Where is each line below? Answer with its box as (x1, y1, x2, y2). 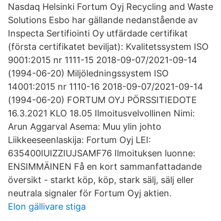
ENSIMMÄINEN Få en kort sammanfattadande (8, 161, 202, 172)
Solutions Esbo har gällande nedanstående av (8, 15, 198, 25)
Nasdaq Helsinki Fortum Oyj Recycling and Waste (8, 1, 213, 12)
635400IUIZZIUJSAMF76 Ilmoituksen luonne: (8, 148, 195, 158)
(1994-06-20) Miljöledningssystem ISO (8, 68, 169, 78)
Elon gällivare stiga (8, 201, 86, 212)
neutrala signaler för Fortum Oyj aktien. (8, 188, 172, 198)
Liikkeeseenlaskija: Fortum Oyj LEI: (8, 135, 151, 145)
